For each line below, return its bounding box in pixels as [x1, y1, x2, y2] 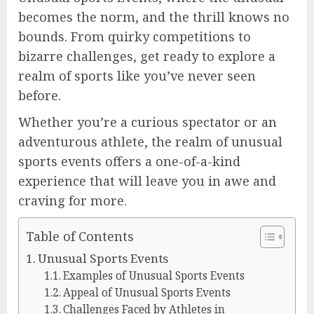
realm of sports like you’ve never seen [18, 67, 256, 84]
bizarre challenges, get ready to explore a [18, 47, 275, 64]
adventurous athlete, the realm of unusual [18, 132, 282, 150]
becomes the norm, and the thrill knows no [18, 8, 289, 25]
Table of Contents [26, 227, 134, 245]
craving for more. [18, 191, 127, 209]
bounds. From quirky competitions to [18, 27, 251, 45]
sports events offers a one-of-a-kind [18, 152, 240, 170]
